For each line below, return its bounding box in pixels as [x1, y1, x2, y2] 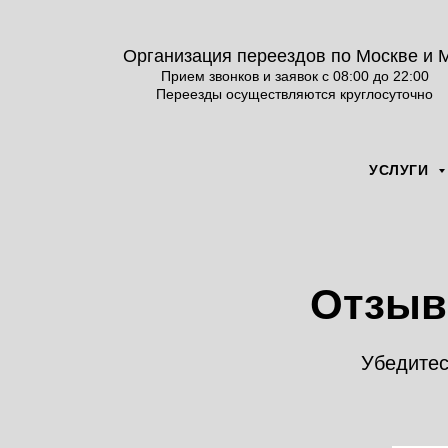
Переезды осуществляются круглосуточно [156, 86, 433, 102]
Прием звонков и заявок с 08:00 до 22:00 [160, 68, 429, 84]
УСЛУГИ [369, 162, 433, 178]
